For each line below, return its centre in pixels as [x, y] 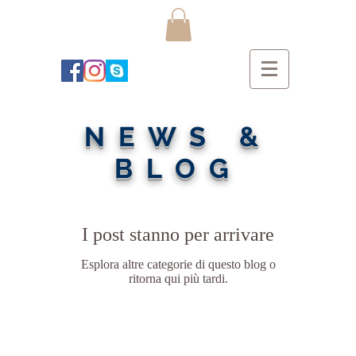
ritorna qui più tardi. [178, 278]
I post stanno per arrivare [178, 234]
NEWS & [178, 136]
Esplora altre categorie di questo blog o [178, 264]
